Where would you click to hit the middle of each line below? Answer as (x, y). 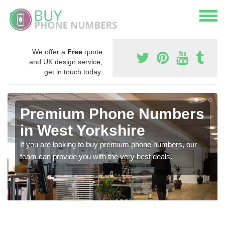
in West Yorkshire (83, 130)
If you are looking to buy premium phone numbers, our (108, 144)
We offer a (50, 51)
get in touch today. (73, 72)
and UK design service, (66, 62)
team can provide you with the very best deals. (96, 156)
